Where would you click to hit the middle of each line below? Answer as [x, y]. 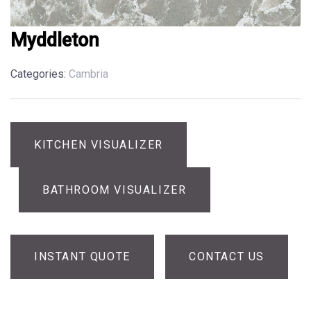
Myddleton [55, 40]
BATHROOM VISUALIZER [115, 190]
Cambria [89, 74]
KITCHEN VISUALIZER [99, 144]
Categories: [38, 74]
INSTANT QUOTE [82, 257]
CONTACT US [227, 257]
